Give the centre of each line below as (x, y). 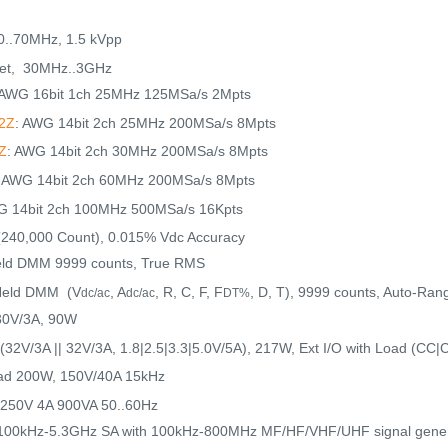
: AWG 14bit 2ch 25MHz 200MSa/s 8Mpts (145, 122)
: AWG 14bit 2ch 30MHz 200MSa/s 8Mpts (137, 150)
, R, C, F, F (189, 291)
